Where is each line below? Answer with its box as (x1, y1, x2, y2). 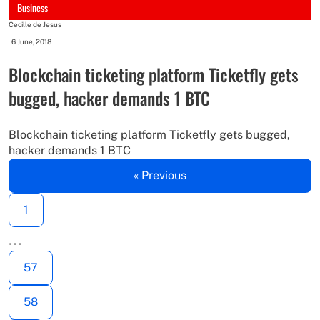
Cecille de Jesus (9, 19, 61, 29)
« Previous (134, 168, 186, 182)
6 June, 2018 (11, 36, 51, 46)
